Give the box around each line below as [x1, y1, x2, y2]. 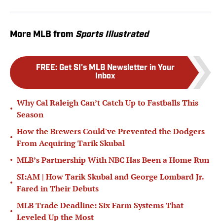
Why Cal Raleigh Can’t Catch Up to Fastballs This [17, 97, 198, 108]
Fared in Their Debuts [17, 183, 99, 194]
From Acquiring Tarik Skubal [17, 137, 125, 148]
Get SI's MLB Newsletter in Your [59, 64, 175, 72]
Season [17, 109, 43, 120]
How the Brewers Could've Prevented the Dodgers [17, 125, 205, 137]
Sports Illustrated [75, 30, 148, 39]
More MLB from [10, 30, 75, 39]
